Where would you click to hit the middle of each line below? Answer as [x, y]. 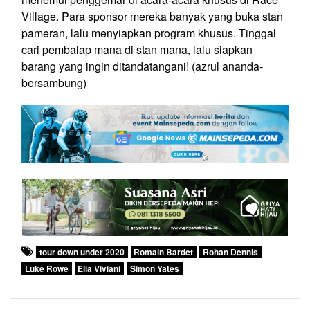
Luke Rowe [46, 268]
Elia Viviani [99, 268]
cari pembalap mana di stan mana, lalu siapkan [137, 50]
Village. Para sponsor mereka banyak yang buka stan [152, 17]
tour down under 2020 [82, 252]
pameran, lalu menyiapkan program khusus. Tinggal [149, 33]
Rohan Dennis [230, 252]
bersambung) [54, 83]
